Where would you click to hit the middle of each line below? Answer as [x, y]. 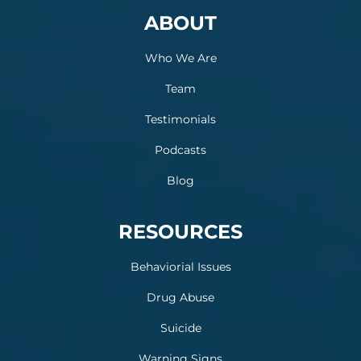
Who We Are [180, 58]
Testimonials [180, 119]
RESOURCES [180, 232]
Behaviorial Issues [180, 267]
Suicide [180, 328]
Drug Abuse [180, 297]
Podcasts [180, 150]
